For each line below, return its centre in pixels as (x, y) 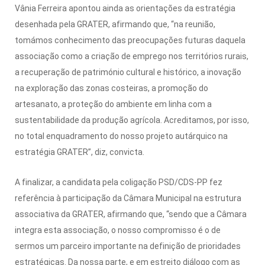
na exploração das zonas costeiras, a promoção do (112, 88)
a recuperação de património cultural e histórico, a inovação (128, 72)
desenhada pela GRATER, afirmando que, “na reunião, (115, 24)
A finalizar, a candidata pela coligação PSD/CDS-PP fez (119, 182)
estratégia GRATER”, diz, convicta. (80, 152)
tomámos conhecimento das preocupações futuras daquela (130, 40)
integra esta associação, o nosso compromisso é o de (118, 230)
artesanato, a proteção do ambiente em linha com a (113, 104)
